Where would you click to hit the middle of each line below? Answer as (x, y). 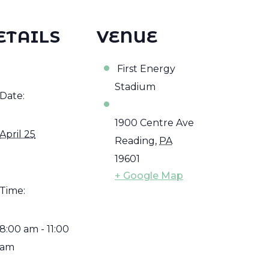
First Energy (145, 68)
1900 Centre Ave (154, 122)
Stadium (135, 86)
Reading (135, 141)
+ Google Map (149, 175)
